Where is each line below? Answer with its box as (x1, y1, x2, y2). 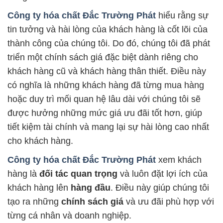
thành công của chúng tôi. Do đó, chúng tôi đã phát (7, 38, 210, 49)
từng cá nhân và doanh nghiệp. (7, 211, 131, 221)
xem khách (156, 155, 202, 165)
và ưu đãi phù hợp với (123, 197, 214, 207)
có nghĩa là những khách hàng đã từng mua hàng (7, 80, 204, 91)
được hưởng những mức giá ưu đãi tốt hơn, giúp (7, 108, 202, 118)
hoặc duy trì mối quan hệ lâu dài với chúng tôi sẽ (7, 94, 201, 105)
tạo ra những (7, 197, 61, 207)
